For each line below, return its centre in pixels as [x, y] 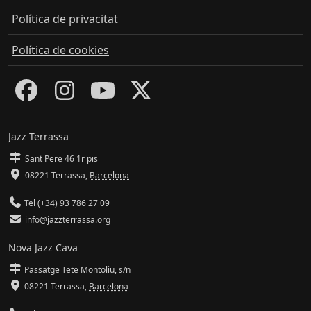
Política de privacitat [65, 18]
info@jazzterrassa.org [68, 220]
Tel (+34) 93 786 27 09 [66, 203]
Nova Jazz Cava [43, 248]
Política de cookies [60, 50]
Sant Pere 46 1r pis [61, 159]
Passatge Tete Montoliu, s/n [76, 270]
